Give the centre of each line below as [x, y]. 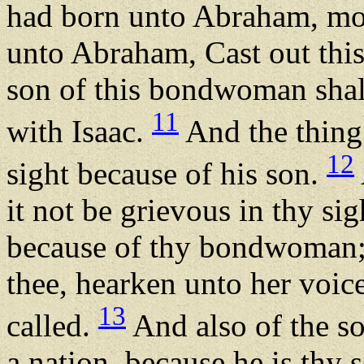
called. [52, 325]
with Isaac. [79, 131]
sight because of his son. [167, 173]
